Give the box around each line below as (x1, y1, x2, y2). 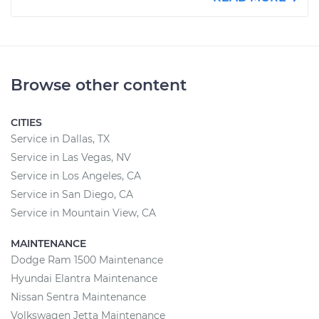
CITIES (11, 116, 42, 129)
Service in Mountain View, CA (11, 206, 156, 219)
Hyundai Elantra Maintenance (11, 272, 157, 285)
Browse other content (11, 75, 187, 95)
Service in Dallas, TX (11, 132, 110, 145)
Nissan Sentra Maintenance (11, 291, 146, 303)
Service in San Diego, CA (11, 188, 133, 201)
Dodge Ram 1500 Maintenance (11, 253, 163, 266)
